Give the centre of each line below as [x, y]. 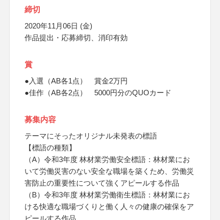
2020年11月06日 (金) [58, 26]
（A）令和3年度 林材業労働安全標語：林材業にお [107, 159]
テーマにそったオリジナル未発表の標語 [91, 136]
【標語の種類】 [50, 148]
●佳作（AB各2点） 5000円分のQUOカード [98, 93]
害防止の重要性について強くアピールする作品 [102, 183]
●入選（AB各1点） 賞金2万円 [76, 81]
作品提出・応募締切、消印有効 [76, 38]
